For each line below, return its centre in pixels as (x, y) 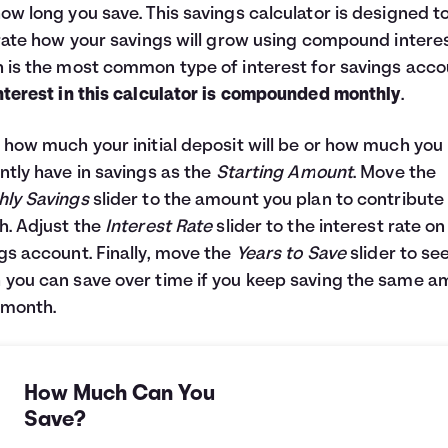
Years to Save (291, 254)
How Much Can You (120, 394)
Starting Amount (284, 173)
